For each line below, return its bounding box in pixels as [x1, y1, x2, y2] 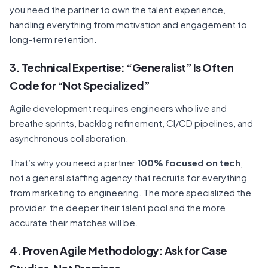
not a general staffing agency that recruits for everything [10, 172, 247, 183]
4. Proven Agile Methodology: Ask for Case [10, 243, 227, 257]
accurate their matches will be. [10, 217, 138, 228]
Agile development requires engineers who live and [10, 102, 227, 114]
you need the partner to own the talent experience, [10, 4, 226, 15]
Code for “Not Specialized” [10, 78, 150, 92]
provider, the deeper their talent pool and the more [10, 202, 226, 213]
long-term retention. [10, 33, 97, 45]
